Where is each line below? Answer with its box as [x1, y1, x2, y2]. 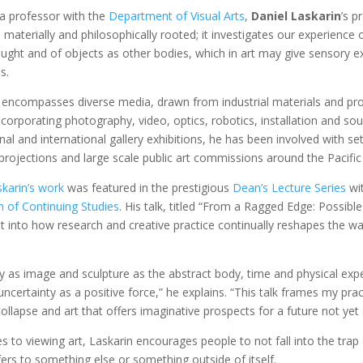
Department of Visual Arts [109, 8, 246, 24]
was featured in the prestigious [67, 180, 230, 196]
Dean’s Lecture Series [233, 180, 347, 196]
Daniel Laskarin [251, 8, 342, 24]
